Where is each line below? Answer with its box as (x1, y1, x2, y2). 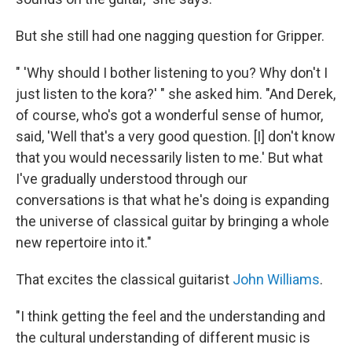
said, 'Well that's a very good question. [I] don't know (16, 127, 335, 145)
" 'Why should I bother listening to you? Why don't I (16, 64, 328, 81)
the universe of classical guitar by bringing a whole (16, 212, 329, 229)
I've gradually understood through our (16, 170, 247, 187)
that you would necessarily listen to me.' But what (16, 148, 323, 166)
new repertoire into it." (16, 233, 152, 251)
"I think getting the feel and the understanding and (16, 307, 325, 324)
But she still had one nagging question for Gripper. (16, 27, 324, 44)
